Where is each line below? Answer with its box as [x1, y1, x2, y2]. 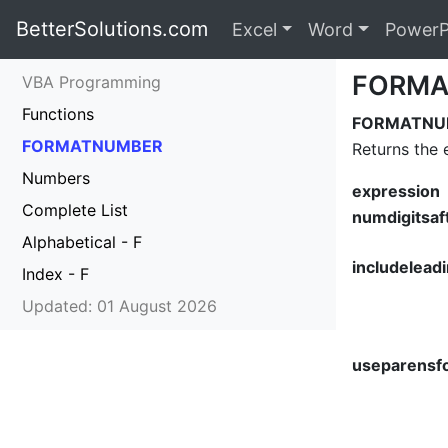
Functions [22, 104, 94, 124]
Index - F [22, 264, 89, 284]
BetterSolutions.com [16, 17, 208, 41]
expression [352, 181, 440, 201]
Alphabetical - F [22, 232, 142, 252]
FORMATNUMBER [22, 136, 163, 156]
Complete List [22, 200, 128, 220]
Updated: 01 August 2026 [22, 296, 217, 316]
